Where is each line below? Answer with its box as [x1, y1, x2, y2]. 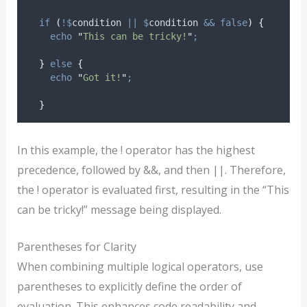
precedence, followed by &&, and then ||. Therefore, [16, 162, 286, 177]
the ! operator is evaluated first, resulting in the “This [16, 182, 289, 197]
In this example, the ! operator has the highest [16, 142, 255, 158]
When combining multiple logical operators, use [16, 259, 263, 275]
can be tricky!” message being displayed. [16, 201, 221, 217]
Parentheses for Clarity [16, 239, 136, 255]
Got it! [82, 72, 121, 83]
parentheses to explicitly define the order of [16, 279, 242, 295]
